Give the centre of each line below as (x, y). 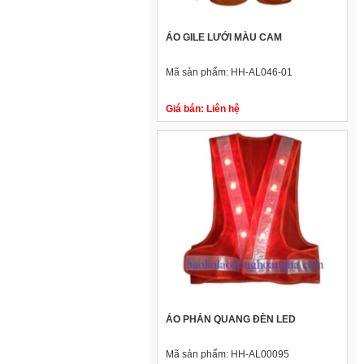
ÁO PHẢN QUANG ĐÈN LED (231, 320)
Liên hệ (222, 109)
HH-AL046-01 (262, 73)
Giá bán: (185, 109)
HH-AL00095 (260, 355)
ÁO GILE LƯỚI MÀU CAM (224, 38)
